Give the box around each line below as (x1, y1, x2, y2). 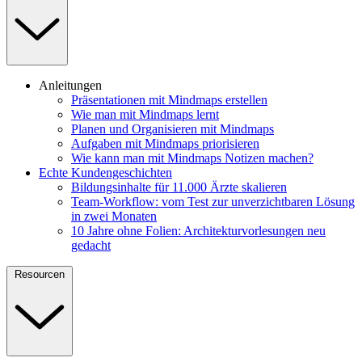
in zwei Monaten (71, 208, 157, 223)
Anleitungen (39, 78, 102, 92)
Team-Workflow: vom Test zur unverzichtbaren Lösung (71, 194, 355, 208)
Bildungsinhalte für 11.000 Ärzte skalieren (71, 179, 287, 194)
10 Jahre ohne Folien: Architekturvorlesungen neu (71, 223, 326, 238)
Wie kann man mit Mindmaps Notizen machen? (71, 150, 314, 165)
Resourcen (15, 267, 65, 280)
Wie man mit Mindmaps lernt (71, 107, 219, 121)
